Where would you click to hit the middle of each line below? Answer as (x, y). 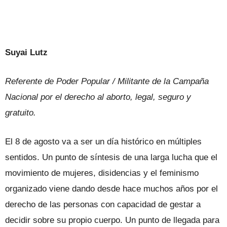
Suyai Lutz (26, 53)
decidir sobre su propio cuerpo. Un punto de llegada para (112, 220)
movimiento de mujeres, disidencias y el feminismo (102, 173)
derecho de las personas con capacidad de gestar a (103, 205)
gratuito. (21, 113)
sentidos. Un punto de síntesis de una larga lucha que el (111, 158)
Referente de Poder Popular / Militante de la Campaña (107, 82)
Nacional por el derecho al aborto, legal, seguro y (98, 97)
